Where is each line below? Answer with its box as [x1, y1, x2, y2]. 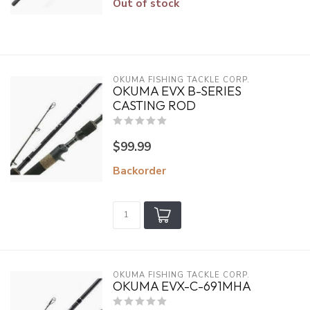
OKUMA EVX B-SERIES [112, 83, 241, 99]
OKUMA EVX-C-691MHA [112, 278, 251, 294]
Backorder [112, 163, 166, 178]
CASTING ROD [112, 98, 196, 113]
